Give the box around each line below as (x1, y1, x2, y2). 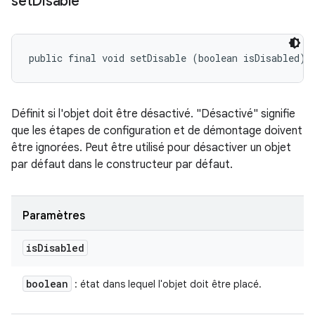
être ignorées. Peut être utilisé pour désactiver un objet (11, 141, 291, 155)
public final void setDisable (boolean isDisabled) (29, 51, 306, 65)
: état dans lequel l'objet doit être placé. (72, 278, 262, 290)
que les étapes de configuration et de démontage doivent (11, 124, 302, 138)
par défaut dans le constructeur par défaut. (11, 157, 233, 172)
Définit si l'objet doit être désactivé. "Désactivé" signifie (11, 107, 295, 121)
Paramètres (22, 209, 85, 223)
